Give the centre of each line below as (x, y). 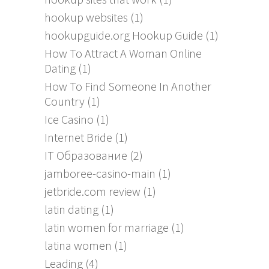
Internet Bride (78, 138)
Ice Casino (69, 119)
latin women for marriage (107, 228)
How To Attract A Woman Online (123, 53)
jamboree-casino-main (100, 174)
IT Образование (86, 156)
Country (65, 101)
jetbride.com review (92, 192)
